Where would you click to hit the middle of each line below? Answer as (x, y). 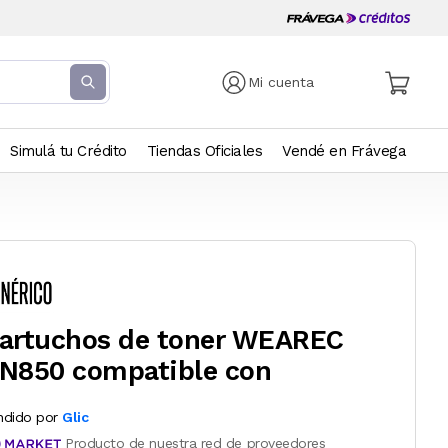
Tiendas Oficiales (204, 151)
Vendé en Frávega (344, 151)
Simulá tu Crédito (68, 151)
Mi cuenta (281, 82)
